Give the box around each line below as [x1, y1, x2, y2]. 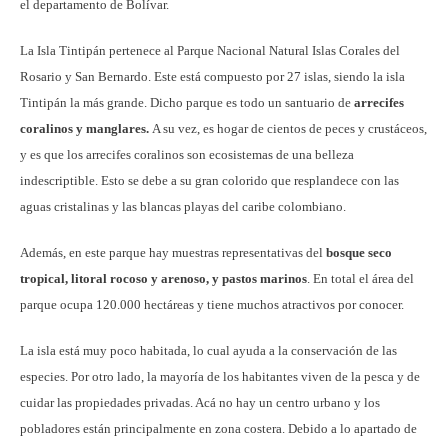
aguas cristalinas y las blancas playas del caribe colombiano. [20, 198, 346, 214]
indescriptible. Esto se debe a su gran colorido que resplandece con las [20, 172, 399, 188]
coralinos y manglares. [20, 120, 152, 136]
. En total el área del [307, 270, 414, 286]
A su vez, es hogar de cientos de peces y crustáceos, [152, 120, 427, 136]
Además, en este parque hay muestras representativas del [20, 244, 326, 260]
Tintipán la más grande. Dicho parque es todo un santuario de [20, 94, 354, 110]
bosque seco [326, 244, 392, 260]
